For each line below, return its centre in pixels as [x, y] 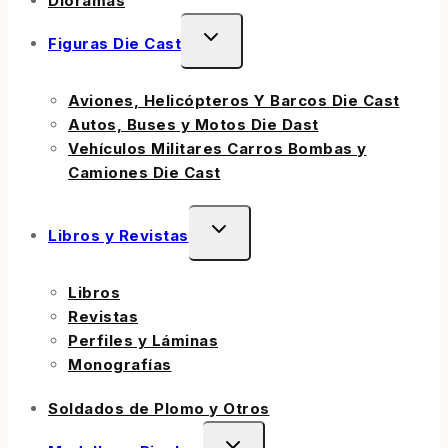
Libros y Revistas [118, 236]
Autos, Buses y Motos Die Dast [193, 125]
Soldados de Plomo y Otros [159, 409]
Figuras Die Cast [114, 44]
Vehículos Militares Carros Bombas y [217, 149]
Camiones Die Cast [144, 173]
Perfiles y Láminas [143, 341]
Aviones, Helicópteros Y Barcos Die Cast [234, 101]
